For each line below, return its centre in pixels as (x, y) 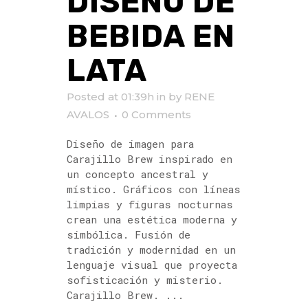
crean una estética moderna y (152, 219)
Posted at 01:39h (110, 96)
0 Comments (156, 114)
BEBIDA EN (151, 36)
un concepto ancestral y (137, 174)
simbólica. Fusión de (129, 234)
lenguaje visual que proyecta (152, 264)
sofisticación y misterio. (145, 279)
